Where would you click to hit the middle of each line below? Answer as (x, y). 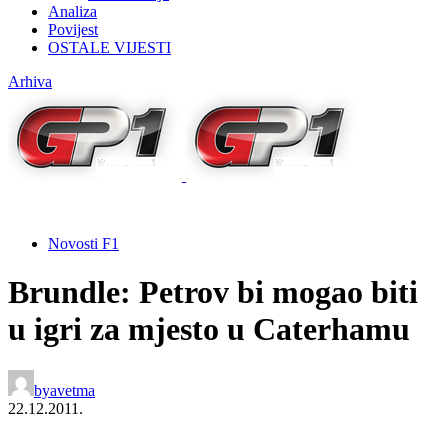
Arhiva (30, 81)
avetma (72, 390)
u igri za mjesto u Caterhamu (209, 329)
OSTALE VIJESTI (109, 47)
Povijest (73, 29)
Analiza (72, 11)
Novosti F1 (83, 243)
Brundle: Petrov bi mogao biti (213, 292)
